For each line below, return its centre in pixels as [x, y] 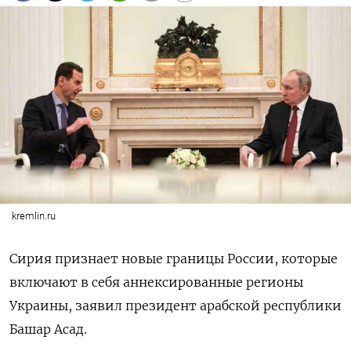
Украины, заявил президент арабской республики [175, 305]
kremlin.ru [33, 215]
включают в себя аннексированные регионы [156, 282]
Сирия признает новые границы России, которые [174, 258]
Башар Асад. [48, 329]
